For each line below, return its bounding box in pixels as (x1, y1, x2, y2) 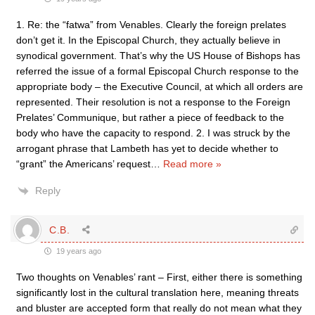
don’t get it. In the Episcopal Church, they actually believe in (16, 34, 281, 46)
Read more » (163, 158, 221, 169)
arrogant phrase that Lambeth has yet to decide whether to (16, 143, 278, 154)
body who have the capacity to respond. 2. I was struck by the (16, 127, 290, 139)
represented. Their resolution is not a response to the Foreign (16, 96, 290, 108)
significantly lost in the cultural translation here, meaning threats (16, 287, 299, 298)
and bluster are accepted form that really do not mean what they (16, 302, 302, 314)
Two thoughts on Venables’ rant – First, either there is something (16, 271, 302, 283)
